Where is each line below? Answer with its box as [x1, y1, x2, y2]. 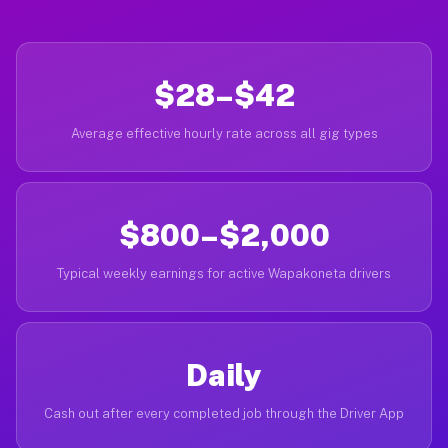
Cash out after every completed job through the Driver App [44, 406, 404, 421]
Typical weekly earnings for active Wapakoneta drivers [57, 266, 391, 281]
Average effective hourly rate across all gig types [70, 126, 378, 141]
